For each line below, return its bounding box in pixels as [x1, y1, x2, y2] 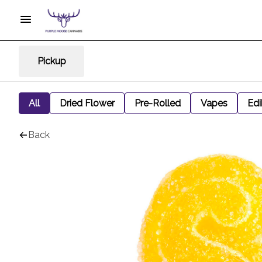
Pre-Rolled [135, 98, 181, 109]
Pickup [37, 56, 66, 67]
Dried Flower [60, 98, 115, 109]
